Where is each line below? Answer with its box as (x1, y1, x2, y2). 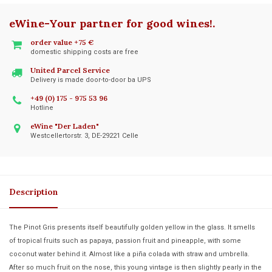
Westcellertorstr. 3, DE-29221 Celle (30, 131, 138, 140)
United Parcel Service (30, 65, 110, 75)
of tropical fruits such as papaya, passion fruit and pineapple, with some (9, 236, 241, 245)
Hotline (30, 103, 53, 112)
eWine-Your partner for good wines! (9, 16, 212, 30)
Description (9, 186, 58, 197)
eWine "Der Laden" (30, 121, 99, 131)
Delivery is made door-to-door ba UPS (30, 75, 151, 84)
